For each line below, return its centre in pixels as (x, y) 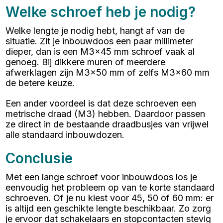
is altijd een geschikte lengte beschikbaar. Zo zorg (109, 209)
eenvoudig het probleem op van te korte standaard (110, 188)
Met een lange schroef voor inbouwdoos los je (102, 177)
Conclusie (39, 159)
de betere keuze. (40, 83)
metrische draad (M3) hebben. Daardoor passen (106, 114)
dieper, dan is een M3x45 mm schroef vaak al (100, 52)
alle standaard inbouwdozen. (65, 135)
